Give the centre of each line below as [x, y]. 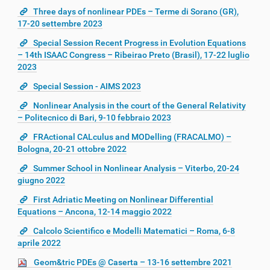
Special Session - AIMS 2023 [87, 86]
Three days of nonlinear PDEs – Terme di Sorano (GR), [136, 11]
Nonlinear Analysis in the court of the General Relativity [140, 105]
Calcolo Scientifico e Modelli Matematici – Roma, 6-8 [134, 231]
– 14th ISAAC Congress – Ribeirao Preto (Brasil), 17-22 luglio [133, 55]
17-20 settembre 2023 [60, 23]
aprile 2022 [39, 243]
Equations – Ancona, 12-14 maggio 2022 [95, 211]
